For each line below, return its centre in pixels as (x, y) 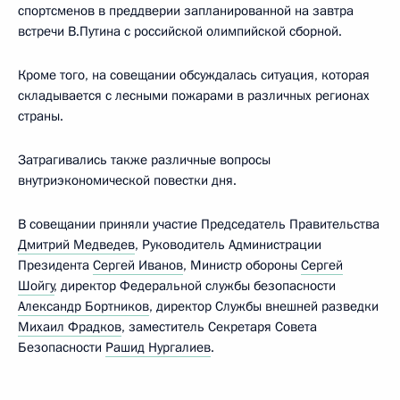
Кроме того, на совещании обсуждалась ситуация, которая (194, 75)
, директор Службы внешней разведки (264, 306)
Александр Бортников (83, 306)
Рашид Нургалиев (158, 347)
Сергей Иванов (138, 265)
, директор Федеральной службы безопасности (195, 286)
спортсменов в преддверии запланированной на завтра (186, 11)
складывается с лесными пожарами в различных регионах (194, 96)
